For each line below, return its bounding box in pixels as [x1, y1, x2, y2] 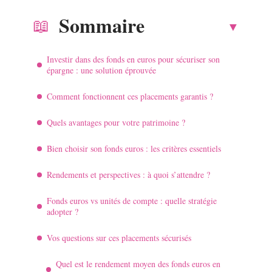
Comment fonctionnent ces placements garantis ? [47, 90, 213, 102]
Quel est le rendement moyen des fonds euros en [56, 257, 220, 270]
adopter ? [47, 205, 78, 217]
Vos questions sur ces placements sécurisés [47, 231, 191, 243]
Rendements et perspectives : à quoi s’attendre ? [47, 168, 210, 180]
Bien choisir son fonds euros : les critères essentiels [47, 142, 221, 154]
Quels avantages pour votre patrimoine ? [47, 116, 185, 128]
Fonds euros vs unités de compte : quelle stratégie [47, 194, 217, 206]
